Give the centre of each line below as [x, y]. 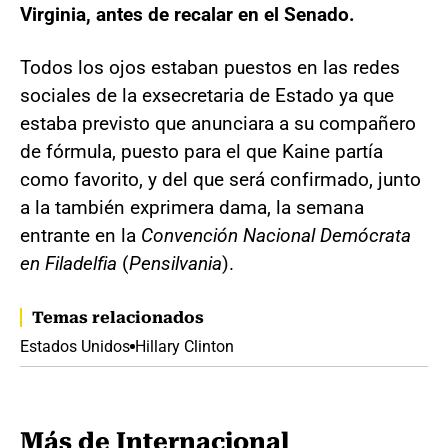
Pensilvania [175, 263]
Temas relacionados [118, 317]
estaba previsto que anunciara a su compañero [218, 123]
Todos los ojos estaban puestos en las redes [210, 67]
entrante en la [80, 235]
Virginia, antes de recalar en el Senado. [187, 14]
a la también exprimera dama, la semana [192, 207]
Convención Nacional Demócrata [276, 235]
